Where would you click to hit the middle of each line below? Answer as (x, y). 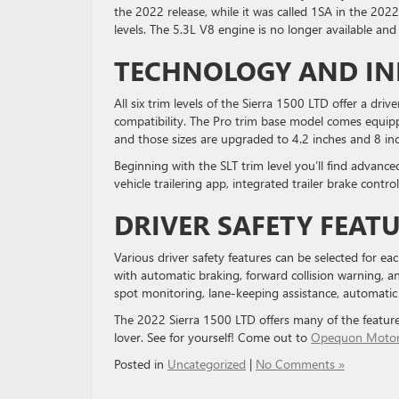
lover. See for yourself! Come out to (212, 337)
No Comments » (300, 364)
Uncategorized (207, 364)
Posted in (141, 364)
